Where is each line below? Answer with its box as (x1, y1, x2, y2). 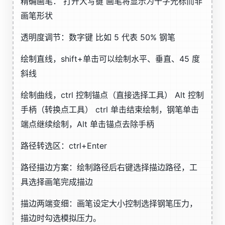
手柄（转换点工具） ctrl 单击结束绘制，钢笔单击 (21, 104, 199, 115)
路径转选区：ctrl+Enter (21, 141, 107, 151)
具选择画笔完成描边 (21, 177, 93, 187)
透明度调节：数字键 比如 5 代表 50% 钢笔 (21, 32, 175, 42)
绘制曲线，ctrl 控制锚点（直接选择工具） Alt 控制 (21, 90, 204, 100)
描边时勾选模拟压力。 (21, 213, 101, 223)
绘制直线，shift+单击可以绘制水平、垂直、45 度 (21, 54, 200, 64)
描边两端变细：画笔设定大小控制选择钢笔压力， (21, 198, 197, 208)
